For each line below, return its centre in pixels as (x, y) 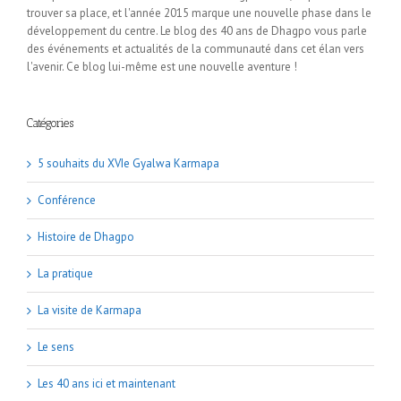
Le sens (56, 346)
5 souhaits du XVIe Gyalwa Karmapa (128, 163)
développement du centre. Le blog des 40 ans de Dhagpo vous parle (197, 30)
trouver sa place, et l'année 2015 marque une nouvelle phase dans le (199, 13)
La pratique (65, 273)
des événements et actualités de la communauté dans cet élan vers (196, 48)
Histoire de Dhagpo (86, 236)
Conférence (67, 200)
